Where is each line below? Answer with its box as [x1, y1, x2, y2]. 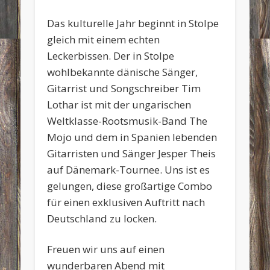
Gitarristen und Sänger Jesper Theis [47, 146, 216, 160]
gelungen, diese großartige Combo [47, 178, 213, 193]
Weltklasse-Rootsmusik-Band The [47, 113, 208, 128]
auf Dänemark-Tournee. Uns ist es [47, 162, 210, 177]
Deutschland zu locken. [47, 211, 157, 225]
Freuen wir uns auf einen [47, 242, 165, 256]
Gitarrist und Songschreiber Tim [47, 81, 201, 95]
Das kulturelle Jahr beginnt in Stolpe [47, 16, 219, 30]
